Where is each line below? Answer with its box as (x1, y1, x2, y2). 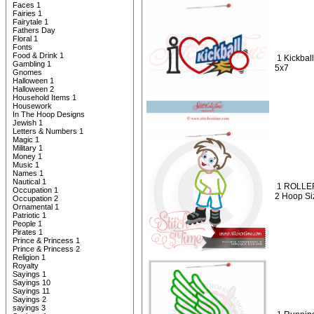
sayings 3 (13, 303, 46, 312)
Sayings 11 (13, 287, 50, 295)
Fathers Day (13, 26, 55, 34)
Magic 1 (13, 135, 39, 144)
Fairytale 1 (13, 18, 48, 26)
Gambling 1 (13, 60, 51, 68)
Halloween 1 (13, 76, 54, 85)
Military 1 (13, 144, 43, 152)
